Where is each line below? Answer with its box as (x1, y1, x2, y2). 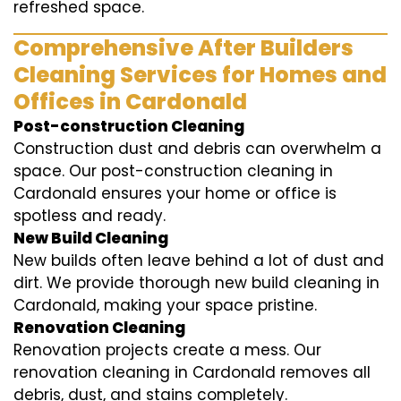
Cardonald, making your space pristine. (13, 294, 317, 317)
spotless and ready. (13, 205, 166, 227)
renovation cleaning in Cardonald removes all (13, 362, 371, 384)
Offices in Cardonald (13, 87, 247, 117)
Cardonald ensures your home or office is (13, 183, 337, 205)
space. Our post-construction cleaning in (13, 160, 333, 183)
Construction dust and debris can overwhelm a (13, 138, 381, 160)
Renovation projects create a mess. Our (13, 339, 321, 362)
